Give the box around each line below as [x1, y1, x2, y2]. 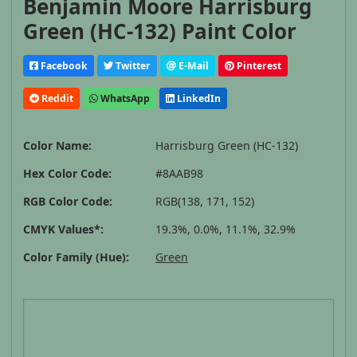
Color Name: [23, 138, 92, 154]
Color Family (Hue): [23, 249, 129, 265]
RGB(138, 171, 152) [155, 194, 254, 210]
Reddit [39, 91, 73, 105]
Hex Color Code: [23, 166, 112, 182]
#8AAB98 [155, 166, 203, 182]
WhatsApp [98, 91, 150, 105]
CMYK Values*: [23, 222, 104, 237]
